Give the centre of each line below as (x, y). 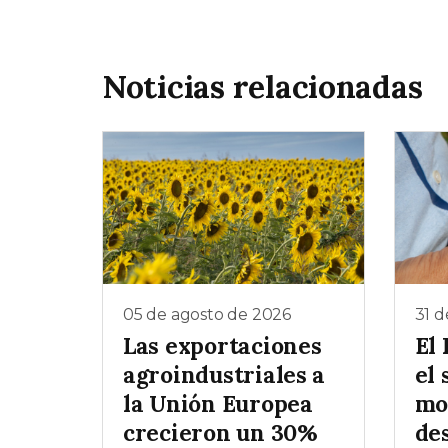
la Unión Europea (218, 404)
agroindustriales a (224, 375)
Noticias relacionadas (262, 86)
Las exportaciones (222, 346)
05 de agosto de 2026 (207, 314)
